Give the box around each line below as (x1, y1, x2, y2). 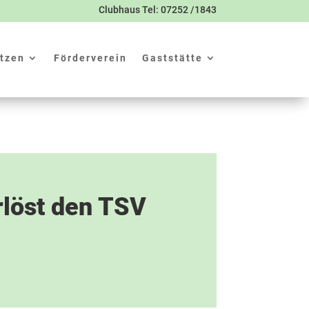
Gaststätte (141, 52, 203, 63)
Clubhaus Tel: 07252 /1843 (98, 4, 217, 15)
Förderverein (53, 52, 127, 63)
